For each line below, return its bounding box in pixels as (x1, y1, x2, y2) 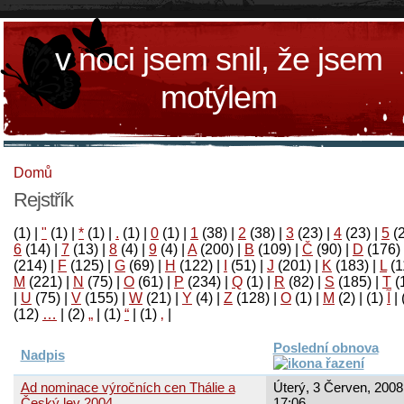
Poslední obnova (272, 339, 379, 355)
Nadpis (20, 346, 65, 363)
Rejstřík (14, 188, 73, 211)
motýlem (161, 78, 277, 115)
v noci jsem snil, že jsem (55, 41, 382, 78)
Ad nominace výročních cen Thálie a (20, 379, 235, 395)
